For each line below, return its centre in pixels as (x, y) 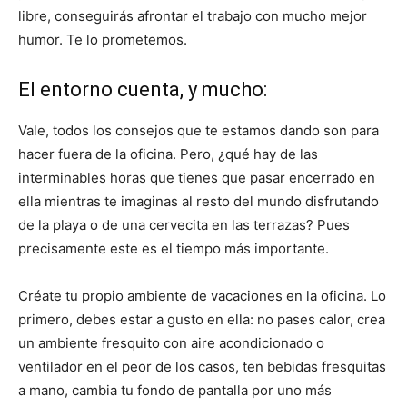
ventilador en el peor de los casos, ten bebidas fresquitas (202, 366)
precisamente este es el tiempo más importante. (174, 248)
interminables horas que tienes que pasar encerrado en (197, 177)
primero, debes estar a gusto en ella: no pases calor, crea (202, 319)
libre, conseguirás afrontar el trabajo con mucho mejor (193, 15)
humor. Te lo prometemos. (103, 39)
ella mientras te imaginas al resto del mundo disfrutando (199, 201)
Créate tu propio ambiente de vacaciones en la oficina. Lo (202, 295)
